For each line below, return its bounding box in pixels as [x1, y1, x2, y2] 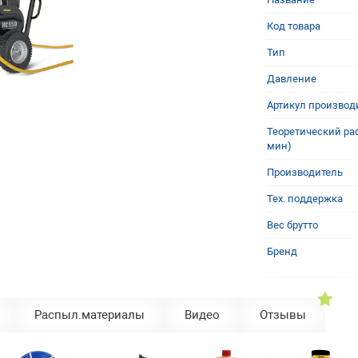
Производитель [266, 166, 343, 178]
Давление [266, 73, 316, 85]
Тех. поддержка [266, 193, 343, 205]
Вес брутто [266, 219, 318, 231]
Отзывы [260, 308, 306, 322]
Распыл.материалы [34, 308, 145, 322]
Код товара [266, 20, 320, 32]
